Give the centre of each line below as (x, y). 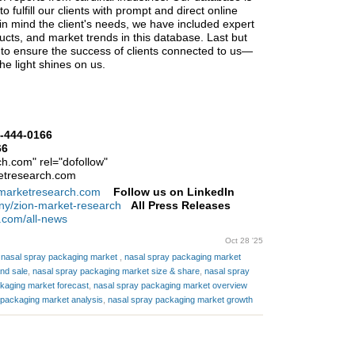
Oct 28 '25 (244, 240)
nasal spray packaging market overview (170, 285)
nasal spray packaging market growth (180, 300)
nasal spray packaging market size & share (116, 271)
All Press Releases (181, 205)
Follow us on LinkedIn (174, 192)
